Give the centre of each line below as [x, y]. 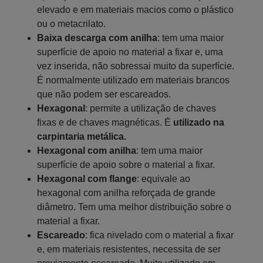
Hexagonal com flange [87, 178]
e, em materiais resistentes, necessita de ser [129, 249]
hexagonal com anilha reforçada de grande [126, 193]
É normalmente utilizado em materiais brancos [133, 80]
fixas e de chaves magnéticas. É [105, 122]
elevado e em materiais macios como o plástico [135, 9]
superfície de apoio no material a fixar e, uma [130, 52]
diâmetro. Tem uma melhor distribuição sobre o [134, 207]
